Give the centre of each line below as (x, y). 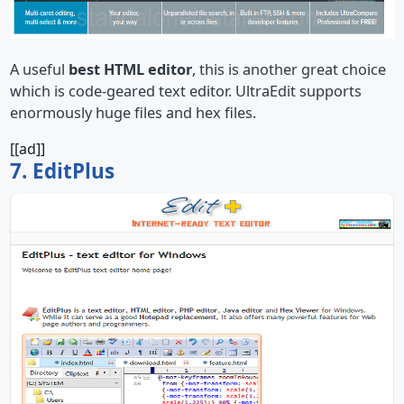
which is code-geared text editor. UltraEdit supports (186, 91)
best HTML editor (130, 69)
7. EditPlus (62, 171)
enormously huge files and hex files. (133, 112)
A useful (39, 69)
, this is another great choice (289, 69)
